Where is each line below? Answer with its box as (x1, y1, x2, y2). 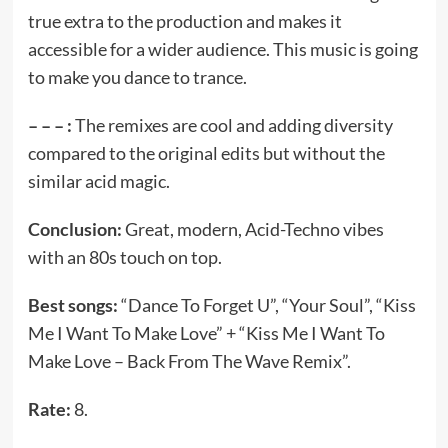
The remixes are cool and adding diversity (74, 114, 393, 136)
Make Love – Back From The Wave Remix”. (27, 350, 351, 372)
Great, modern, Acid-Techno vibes (124, 218, 384, 240)
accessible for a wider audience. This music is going (27, 38, 418, 60)
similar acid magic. (27, 170, 170, 192)
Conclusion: (27, 218, 125, 240)
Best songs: (27, 294, 121, 316)
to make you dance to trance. (27, 66, 247, 88)
